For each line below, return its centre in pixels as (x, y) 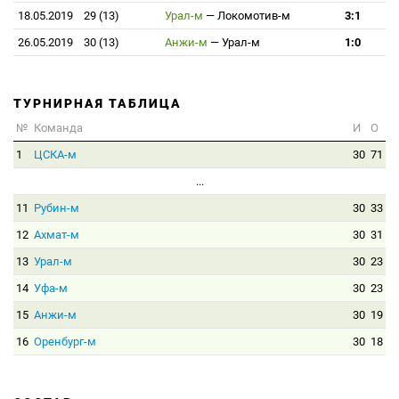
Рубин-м (57, 208)
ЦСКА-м (55, 155)
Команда (58, 128)
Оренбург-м (65, 342)
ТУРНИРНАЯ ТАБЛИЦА (98, 103)
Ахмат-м (57, 235)
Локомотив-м (254, 16)
